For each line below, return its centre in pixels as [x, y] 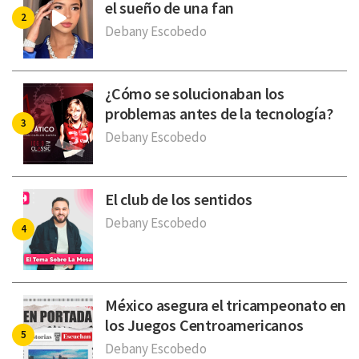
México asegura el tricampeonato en [226, 305]
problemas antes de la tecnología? [219, 113]
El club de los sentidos [179, 199]
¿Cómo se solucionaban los [195, 93]
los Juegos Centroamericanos [204, 325]
